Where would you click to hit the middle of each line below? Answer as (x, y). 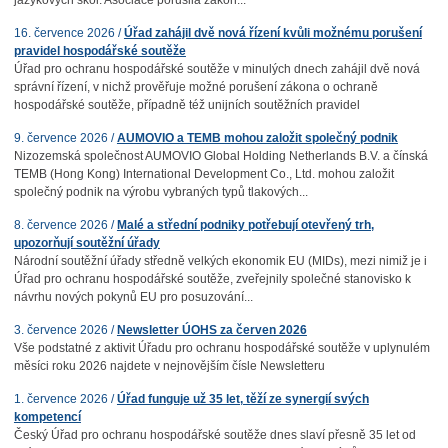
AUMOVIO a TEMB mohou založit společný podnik (257, 138)
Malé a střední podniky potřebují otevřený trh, (245, 225)
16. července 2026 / (68, 33)
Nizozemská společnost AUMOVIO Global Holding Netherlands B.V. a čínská (220, 156)
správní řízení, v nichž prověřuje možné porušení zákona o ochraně (195, 87)
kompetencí (47, 417)
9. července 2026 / (65, 138)
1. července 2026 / (65, 399)
